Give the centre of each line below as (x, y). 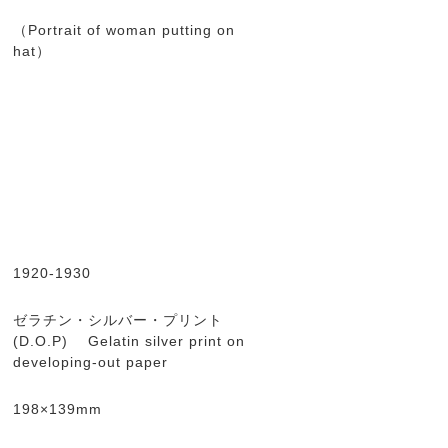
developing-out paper (93, 362)
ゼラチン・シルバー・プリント (118, 320)
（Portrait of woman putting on (124, 30)
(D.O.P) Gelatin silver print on (129, 341)
